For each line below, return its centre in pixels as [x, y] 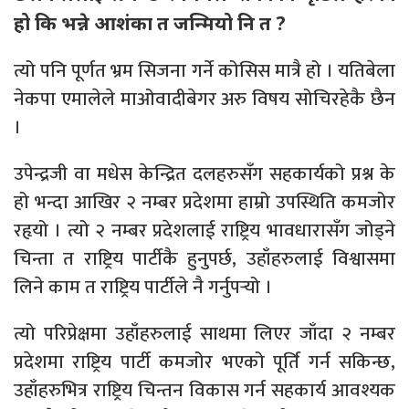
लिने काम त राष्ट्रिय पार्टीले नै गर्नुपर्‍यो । [143, 287]
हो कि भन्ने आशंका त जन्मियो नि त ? [150, 22]
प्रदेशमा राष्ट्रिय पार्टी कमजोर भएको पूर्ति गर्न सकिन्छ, [204, 362]
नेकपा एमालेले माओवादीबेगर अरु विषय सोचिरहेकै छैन [204, 99]
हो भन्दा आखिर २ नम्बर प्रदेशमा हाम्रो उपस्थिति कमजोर [204, 202]
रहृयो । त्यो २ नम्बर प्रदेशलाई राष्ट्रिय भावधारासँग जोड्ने [204, 230]
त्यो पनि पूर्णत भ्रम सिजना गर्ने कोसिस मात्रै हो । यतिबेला [204, 70]
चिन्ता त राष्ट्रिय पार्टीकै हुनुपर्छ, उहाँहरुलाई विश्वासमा [204, 258]
